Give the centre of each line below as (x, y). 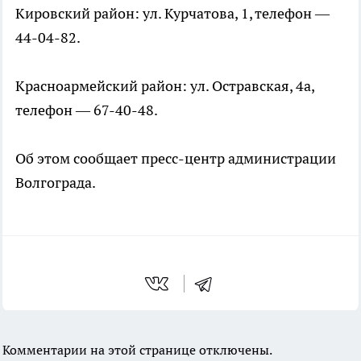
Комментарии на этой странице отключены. (137, 350)
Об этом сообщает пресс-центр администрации (176, 158)
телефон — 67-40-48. (87, 110)
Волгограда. (56, 183)
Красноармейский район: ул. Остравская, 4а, (165, 86)
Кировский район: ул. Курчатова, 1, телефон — (172, 13)
